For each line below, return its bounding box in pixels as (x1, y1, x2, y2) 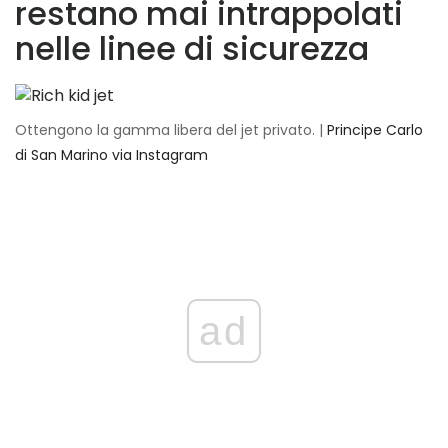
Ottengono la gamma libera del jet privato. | (15, 120, 327, 141)
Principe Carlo (327, 120, 423, 141)
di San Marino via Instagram (15, 145, 208, 166)
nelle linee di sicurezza (15, 26, 369, 72)
